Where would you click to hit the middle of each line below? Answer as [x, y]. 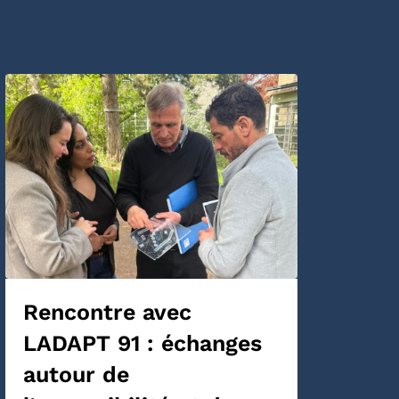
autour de [76, 375]
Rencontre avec [107, 313]
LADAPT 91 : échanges [142, 344]
